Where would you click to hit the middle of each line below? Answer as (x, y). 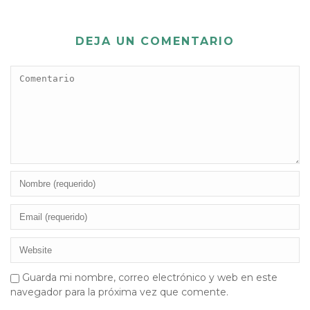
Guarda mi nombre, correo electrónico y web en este (150, 277)
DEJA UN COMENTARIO (155, 41)
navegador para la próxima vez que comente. (119, 292)
